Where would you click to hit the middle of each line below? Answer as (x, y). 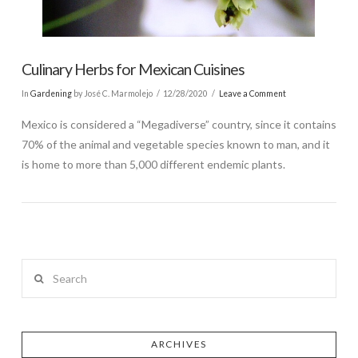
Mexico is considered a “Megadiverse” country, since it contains (179, 125)
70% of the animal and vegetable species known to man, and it (175, 145)
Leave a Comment (252, 93)
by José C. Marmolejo (112, 93)
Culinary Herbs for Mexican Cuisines (133, 70)
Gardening (51, 93)
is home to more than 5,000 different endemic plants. (153, 165)
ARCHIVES (179, 344)
